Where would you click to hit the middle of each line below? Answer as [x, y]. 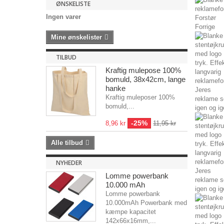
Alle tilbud [67, 143]
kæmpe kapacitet [131, 212]
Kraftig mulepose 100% [143, 70]
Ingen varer [63, 17]
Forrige [205, 27]
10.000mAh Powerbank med [146, 203]
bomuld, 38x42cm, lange [145, 79]
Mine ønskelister [76, 37]
